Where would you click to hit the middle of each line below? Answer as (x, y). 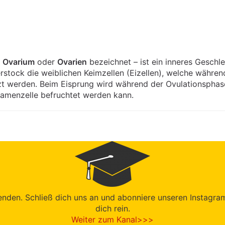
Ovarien (72, 62)
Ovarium (19, 62)
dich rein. (113, 208)
